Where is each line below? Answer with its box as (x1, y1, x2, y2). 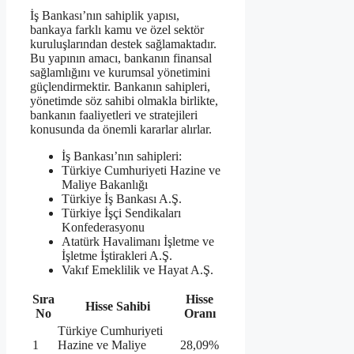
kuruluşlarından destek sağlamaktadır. (30, 36, 217, 51)
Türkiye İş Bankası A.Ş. (62, 191, 182, 205)
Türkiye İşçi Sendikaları (62, 205, 181, 220)
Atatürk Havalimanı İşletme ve (62, 234, 214, 248)
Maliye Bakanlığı (62, 177, 148, 191)
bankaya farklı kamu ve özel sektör (30, 22, 204, 36)
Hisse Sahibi (85, 299, 150, 313)
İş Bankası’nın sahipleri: (62, 149, 182, 163)
